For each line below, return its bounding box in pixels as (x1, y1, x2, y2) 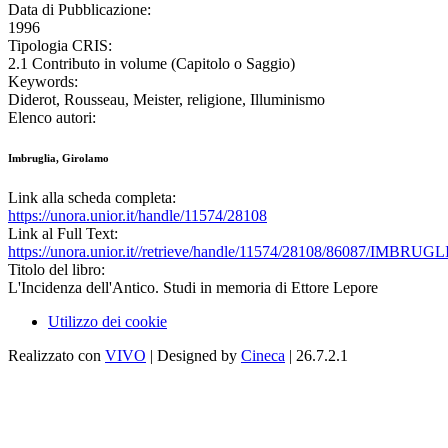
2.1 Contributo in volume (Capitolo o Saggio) (8, 55, 295, 73)
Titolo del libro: (8, 261, 105, 279)
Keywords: (8, 73, 78, 91)
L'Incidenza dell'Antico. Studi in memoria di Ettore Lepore (8, 279, 378, 297)
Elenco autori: (8, 109, 96, 127)
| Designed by (146, 347, 241, 365)
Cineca (241, 347, 285, 365)
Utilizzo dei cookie (48, 313, 167, 331)
